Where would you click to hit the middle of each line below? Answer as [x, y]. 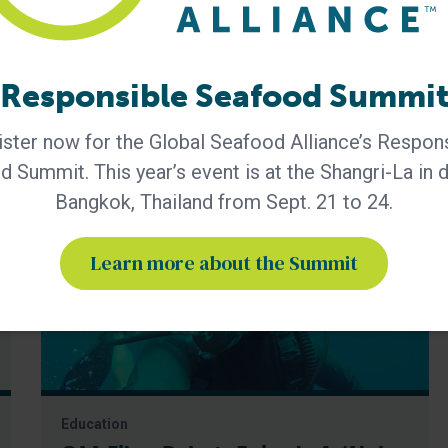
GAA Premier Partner [148, 26]
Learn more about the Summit [224, 263]
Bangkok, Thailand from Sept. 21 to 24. [224, 202]
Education [95, 424]
